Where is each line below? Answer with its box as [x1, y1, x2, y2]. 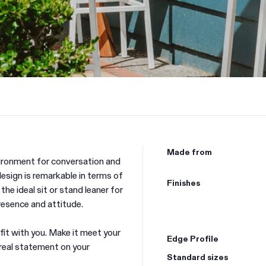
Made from [167, 145, 212, 157]
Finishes [167, 176, 200, 188]
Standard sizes [167, 251, 228, 262]
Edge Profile [167, 232, 218, 244]
